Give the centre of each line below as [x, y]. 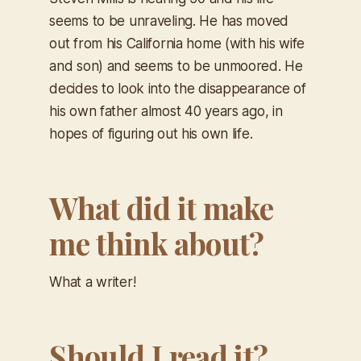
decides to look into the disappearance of [178, 89]
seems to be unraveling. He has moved [169, 21]
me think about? [157, 243]
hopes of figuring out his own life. [151, 134]
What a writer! [93, 282]
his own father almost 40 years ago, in [166, 112]
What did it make [162, 208]
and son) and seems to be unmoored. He [176, 66]
